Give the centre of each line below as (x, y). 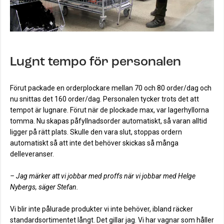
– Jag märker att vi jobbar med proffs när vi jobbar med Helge (103, 176)
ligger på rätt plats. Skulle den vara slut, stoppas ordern (96, 132)
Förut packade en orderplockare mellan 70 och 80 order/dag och (111, 88)
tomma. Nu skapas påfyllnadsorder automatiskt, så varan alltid (108, 121)
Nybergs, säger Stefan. (45, 187)
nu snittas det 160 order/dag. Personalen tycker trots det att (104, 99)
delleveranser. (32, 154)
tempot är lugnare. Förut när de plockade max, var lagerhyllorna (109, 110)
